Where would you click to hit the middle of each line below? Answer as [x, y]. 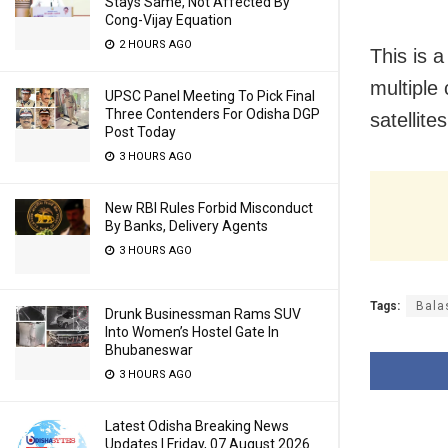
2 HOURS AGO [154, 44]
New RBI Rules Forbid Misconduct [209, 208]
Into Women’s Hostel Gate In [192, 332]
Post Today [140, 132]
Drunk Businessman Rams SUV [203, 314]
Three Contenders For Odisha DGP [212, 114]
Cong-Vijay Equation [168, 20]
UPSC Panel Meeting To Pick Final [210, 96]
